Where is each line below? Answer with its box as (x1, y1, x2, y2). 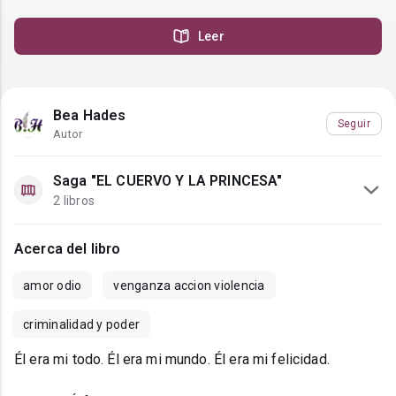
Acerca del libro (14, 240, 121, 258)
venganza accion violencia (113, 278, 265, 293)
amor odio (23, 278, 82, 293)
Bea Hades (53, 107, 126, 125)
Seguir (337, 117, 370, 130)
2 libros (53, 194, 95, 209)
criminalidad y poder (23, 317, 140, 332)
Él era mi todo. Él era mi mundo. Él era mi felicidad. (14, 351, 330, 369)
